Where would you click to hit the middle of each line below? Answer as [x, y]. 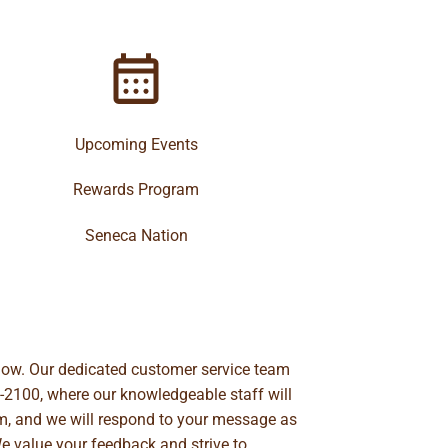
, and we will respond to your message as [152, 419]
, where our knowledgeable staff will [166, 394]
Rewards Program [136, 190]
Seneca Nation [136, 236]
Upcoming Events [136, 144]
